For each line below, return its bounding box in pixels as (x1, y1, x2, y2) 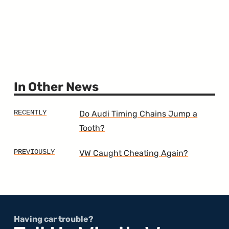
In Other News (14, 80, 99, 95)
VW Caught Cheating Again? (79, 148, 189, 158)
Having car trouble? (14, 214, 94, 224)
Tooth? (79, 123, 105, 133)
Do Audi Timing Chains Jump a (79, 108, 198, 119)
